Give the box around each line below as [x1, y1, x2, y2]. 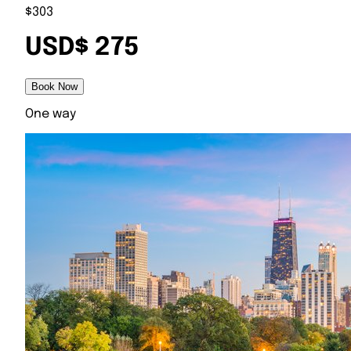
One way [25, 107, 76, 121]
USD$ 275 [25, 35, 139, 62]
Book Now [31, 80, 78, 92]
